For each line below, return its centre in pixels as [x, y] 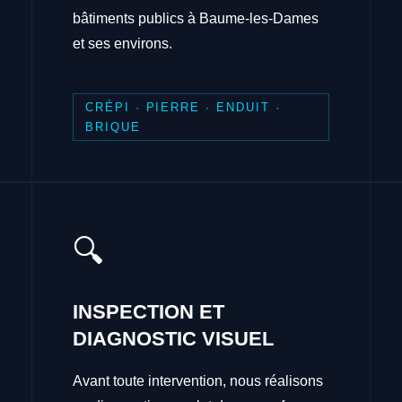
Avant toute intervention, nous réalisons [198, 381]
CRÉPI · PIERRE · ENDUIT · [183, 107]
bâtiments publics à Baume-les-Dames [196, 18]
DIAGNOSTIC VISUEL [174, 339]
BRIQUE [113, 127]
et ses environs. [123, 43]
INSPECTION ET [149, 312]
